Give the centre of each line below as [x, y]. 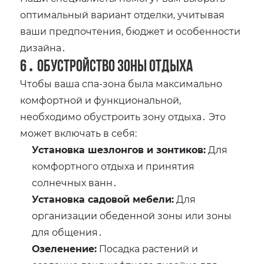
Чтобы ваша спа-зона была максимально [121, 84]
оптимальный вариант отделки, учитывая [123, 15]
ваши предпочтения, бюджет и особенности [131, 31]
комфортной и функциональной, [101, 100]
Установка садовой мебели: [103, 199]
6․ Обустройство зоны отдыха [107, 66]
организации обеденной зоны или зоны [132, 216]
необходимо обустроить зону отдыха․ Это [123, 117]
